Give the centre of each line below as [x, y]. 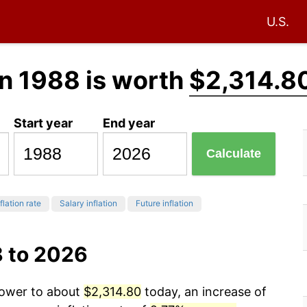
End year [129, 123]
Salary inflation [88, 204]
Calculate [234, 154]
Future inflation [164, 204]
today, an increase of [204, 292]
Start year [44, 123]
